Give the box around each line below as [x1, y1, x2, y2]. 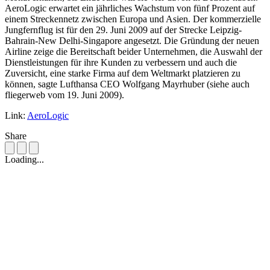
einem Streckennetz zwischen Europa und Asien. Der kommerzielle [5, 14, 261, 25]
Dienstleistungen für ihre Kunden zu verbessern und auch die [5, 57, 237, 68]
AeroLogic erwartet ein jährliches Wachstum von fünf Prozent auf [5, 3, 255, 14]
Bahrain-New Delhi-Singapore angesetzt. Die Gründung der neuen [5, 36, 259, 46]
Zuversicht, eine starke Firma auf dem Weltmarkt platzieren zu [5, 68, 240, 79]
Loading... [5, 154, 44, 165]
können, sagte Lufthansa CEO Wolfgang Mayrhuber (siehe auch [5, 79, 250, 90]
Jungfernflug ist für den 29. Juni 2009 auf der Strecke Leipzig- [5, 25, 242, 36]
